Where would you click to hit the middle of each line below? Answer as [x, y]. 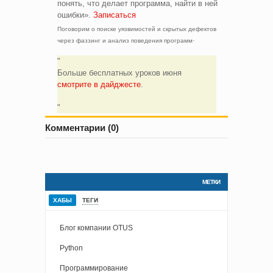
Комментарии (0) [82, 128]
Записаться [115, 15]
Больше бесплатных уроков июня [119, 73]
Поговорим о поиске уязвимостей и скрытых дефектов [137, 29]
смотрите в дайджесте [99, 85]
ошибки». [75, 15]
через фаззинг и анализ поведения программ [125, 40]
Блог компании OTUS [96, 228]
